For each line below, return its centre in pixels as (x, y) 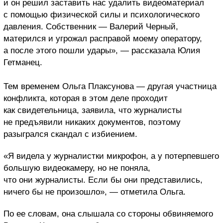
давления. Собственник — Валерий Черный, (91, 27)
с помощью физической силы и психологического (102, 15)
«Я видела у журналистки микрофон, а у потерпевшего (111, 156)
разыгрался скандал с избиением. (70, 134)
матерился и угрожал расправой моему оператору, (103, 39)
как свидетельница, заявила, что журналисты (93, 111)
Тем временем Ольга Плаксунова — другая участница (110, 87)
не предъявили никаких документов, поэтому (92, 122)
